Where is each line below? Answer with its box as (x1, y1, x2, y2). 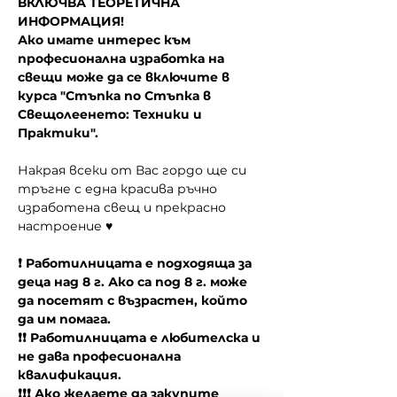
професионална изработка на (18, 51, 228, 66)
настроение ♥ (18, 218, 113, 234)
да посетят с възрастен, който (18, 292, 251, 308)
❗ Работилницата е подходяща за (18, 255, 255, 271)
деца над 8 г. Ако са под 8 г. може (18, 274, 251, 290)
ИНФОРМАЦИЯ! (18, 13, 124, 29)
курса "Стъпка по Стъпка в (18, 88, 214, 104)
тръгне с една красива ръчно (18, 181, 221, 197)
